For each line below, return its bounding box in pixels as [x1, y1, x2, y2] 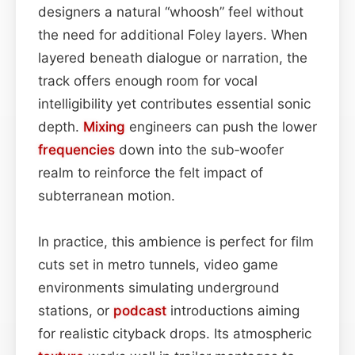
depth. [38, 118, 83, 135]
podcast [113, 302, 166, 319]
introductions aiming [166, 302, 300, 319]
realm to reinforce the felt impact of [38, 164, 263, 181]
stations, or [38, 302, 113, 319]
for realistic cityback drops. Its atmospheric [38, 325, 311, 342]
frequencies [38, 141, 115, 158]
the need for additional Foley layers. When [38, 26, 307, 43]
